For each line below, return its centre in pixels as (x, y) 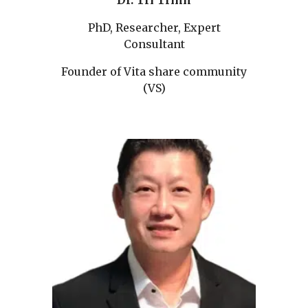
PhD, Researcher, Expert (154, 27)
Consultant (154, 44)
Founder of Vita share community (154, 71)
